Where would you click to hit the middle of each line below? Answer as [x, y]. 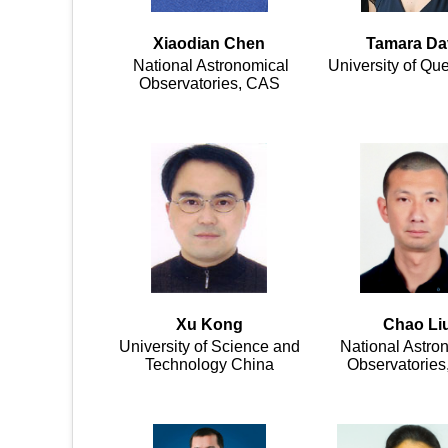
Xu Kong [209, 325]
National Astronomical [209, 66]
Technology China [209, 365]
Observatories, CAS [209, 84]
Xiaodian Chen [209, 44]
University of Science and [209, 347]
